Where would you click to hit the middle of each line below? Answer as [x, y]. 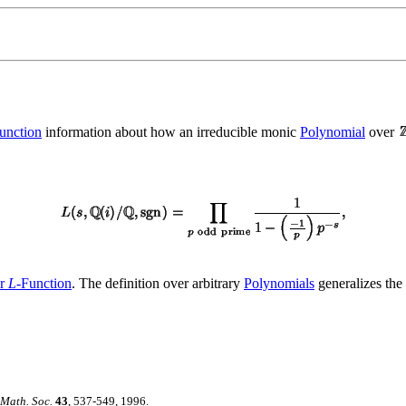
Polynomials [279, 283]
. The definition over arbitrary [158, 283]
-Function [44, 283]
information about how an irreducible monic [171, 131]
